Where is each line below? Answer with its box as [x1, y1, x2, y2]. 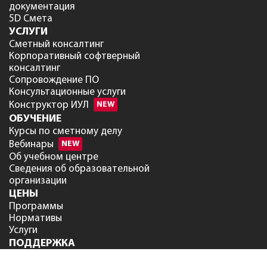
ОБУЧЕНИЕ [9, 113, 61, 125]
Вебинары [9, 139, 54, 150]
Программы [9, 201, 63, 212]
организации [9, 176, 67, 187]
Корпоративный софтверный [9, 51, 140, 62]
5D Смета [9, 14, 52, 24]
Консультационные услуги [9, 87, 126, 98]
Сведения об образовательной [9, 164, 150, 175]
